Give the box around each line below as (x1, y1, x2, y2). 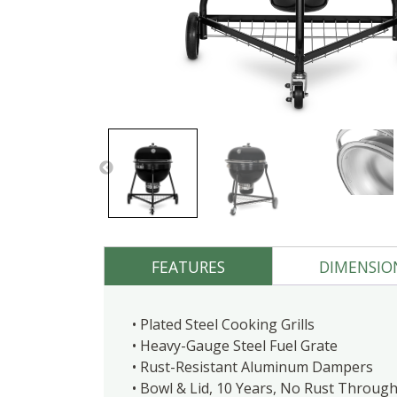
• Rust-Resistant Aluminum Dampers (132, 357, 373, 378)
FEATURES (151, 255, 225, 277)
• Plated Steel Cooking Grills (132, 315, 315, 335)
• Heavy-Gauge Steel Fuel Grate (132, 336, 338, 356)
